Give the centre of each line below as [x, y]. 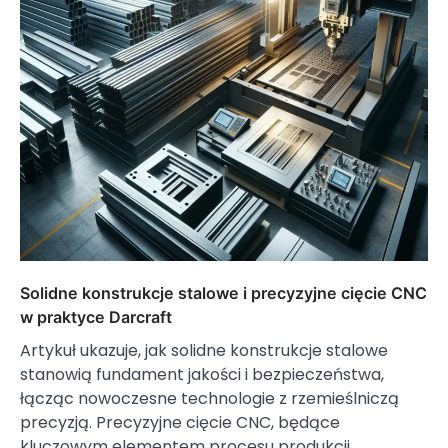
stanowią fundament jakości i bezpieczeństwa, [202, 375]
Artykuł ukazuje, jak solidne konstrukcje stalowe [204, 351]
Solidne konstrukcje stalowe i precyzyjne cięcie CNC [223, 293]
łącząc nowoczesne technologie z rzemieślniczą [209, 399]
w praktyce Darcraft [96, 317]
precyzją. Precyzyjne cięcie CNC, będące [180, 423]
